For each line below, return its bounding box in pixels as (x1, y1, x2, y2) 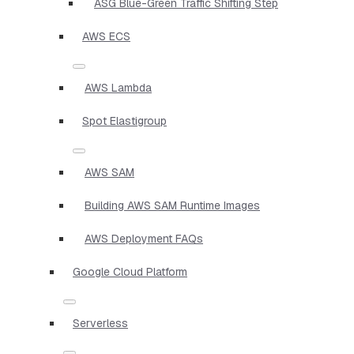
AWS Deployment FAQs (85, 231, 203, 246)
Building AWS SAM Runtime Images (85, 198, 260, 213)
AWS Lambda (85, 80, 152, 95)
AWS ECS (82, 28, 130, 43)
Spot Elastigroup (82, 113, 167, 128)
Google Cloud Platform (73, 264, 187, 279)
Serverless (73, 315, 128, 330)
